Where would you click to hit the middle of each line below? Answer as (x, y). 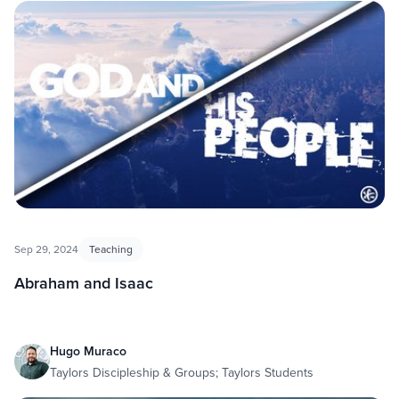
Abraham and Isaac (84, 283)
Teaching (111, 249)
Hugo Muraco (88, 351)
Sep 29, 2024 (46, 249)
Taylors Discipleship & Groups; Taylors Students (182, 373)
